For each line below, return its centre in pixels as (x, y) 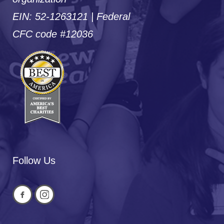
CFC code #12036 (53, 34)
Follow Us (34, 160)
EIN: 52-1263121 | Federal (71, 16)
